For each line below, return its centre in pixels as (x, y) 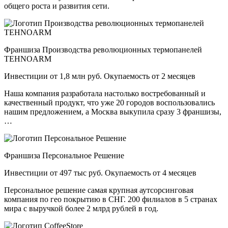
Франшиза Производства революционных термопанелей (103, 50)
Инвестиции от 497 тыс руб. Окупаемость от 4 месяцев (100, 173)
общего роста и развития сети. (57, 6)
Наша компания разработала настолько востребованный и (105, 94)
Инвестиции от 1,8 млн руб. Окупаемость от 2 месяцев (100, 76)
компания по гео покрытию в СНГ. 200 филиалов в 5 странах (111, 199)
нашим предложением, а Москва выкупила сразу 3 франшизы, (113, 112)
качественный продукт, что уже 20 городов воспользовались (109, 103)
